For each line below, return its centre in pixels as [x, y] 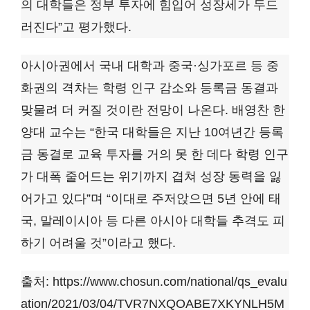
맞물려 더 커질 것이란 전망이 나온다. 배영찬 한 [153, 110]
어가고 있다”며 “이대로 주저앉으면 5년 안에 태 [151, 199]
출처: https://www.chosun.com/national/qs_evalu [154, 282]
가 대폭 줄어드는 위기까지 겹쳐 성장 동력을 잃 [151, 177]
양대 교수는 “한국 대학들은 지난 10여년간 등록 [152, 133]
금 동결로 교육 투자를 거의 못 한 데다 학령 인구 [155, 155]
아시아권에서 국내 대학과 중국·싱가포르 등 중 [150, 66]
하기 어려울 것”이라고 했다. [98, 243]
